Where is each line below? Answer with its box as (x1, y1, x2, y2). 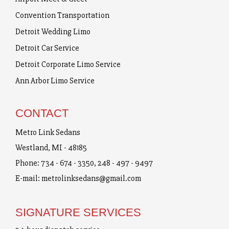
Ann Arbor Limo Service (15, 76, 95, 86)
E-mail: (15, 173, 41, 184)
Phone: (15, 158, 41, 168)
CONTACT (15, 107, 68, 120)
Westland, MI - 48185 (15, 143, 87, 153)
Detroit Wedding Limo (15, 27, 90, 37)
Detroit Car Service (15, 43, 79, 53)
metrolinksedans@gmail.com (41, 173, 141, 184)
